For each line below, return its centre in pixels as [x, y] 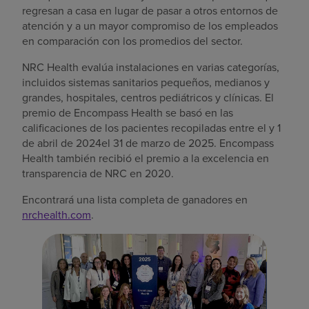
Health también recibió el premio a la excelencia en [146, 158]
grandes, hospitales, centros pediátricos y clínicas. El [148, 97]
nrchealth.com [57, 215]
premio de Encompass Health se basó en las [128, 112]
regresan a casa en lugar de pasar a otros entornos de [150, 10]
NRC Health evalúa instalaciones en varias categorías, [151, 67]
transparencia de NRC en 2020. [98, 173]
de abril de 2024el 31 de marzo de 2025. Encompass [148, 143]
